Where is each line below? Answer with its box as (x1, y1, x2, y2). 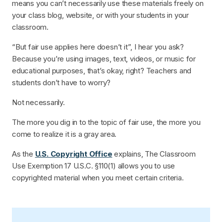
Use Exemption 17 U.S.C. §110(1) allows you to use (12, 161, 175, 171)
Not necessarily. (12, 98, 65, 108)
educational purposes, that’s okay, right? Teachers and (12, 66, 192, 76)
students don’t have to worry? (12, 78, 111, 88)
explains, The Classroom (112, 149, 196, 159)
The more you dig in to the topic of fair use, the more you (12, 117, 201, 127)
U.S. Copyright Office (35, 149, 112, 159)
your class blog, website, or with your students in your (12, 10, 189, 20)
